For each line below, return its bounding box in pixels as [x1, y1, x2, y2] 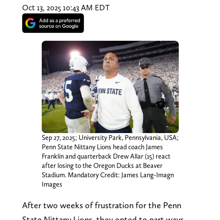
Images [41, 180, 62, 189]
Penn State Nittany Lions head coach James [41, 143, 163, 151]
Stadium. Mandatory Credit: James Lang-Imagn [41, 171, 174, 179]
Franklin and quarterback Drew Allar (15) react [41, 152, 170, 161]
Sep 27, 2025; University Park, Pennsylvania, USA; [41, 134, 179, 142]
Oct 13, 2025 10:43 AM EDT [22, 2, 110, 12]
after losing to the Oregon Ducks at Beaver [41, 162, 163, 170]
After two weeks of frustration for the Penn [22, 200, 181, 211]
